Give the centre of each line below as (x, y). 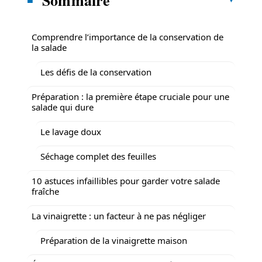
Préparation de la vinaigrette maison (114, 240)
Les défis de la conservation (96, 72)
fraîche (45, 191)
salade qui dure (63, 107)
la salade (49, 47)
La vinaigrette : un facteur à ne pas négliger (119, 216)
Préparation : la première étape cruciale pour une (130, 96)
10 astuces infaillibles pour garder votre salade (126, 180)
